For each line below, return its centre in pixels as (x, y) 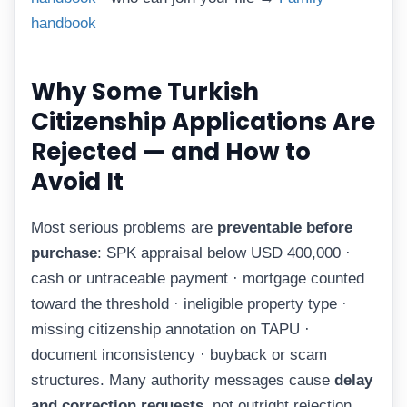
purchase (64, 253)
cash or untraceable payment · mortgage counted (198, 278)
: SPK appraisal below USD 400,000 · (224, 253)
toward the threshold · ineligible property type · (189, 303)
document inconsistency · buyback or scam (179, 354)
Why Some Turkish (145, 92)
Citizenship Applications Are (203, 122)
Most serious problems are (124, 227)
